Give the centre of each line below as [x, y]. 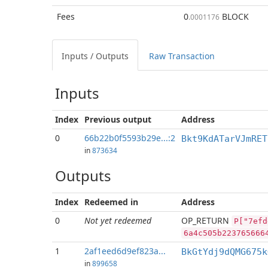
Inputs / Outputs [95, 56]
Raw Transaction [182, 56]
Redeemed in [111, 202]
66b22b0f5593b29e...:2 [130, 138]
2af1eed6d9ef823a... [125, 251]
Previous [102, 119]
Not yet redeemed [118, 220]
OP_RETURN [206, 220]
